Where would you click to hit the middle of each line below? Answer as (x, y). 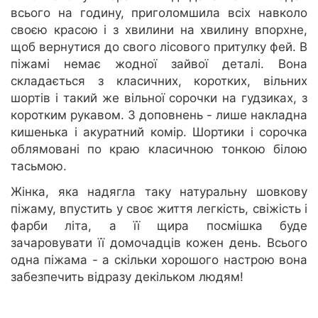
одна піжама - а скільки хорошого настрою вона (159, 260)
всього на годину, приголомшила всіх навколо (159, 13)
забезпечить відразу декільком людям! (127, 277)
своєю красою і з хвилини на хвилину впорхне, (159, 30)
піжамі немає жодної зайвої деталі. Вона (159, 64)
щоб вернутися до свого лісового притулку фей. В (159, 47)
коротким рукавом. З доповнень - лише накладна (159, 115)
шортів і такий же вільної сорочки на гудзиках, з (159, 98)
